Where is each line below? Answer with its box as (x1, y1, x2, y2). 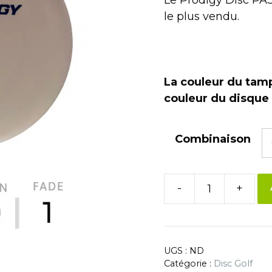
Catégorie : (163, 257, 214, 269)
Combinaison (174, 132, 251, 146)
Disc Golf (213, 257, 253, 269)
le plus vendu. (163, 9, 239, 23)
